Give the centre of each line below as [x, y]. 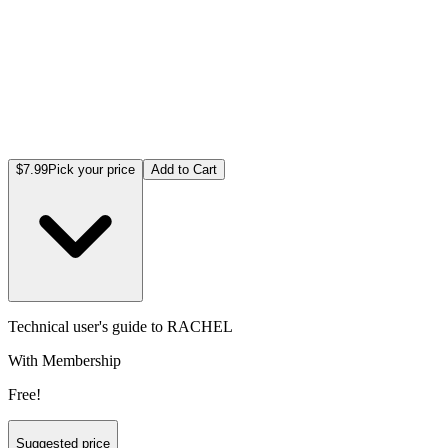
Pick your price [91, 169]
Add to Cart [184, 169]
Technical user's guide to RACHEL [120, 326]
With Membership [64, 360]
